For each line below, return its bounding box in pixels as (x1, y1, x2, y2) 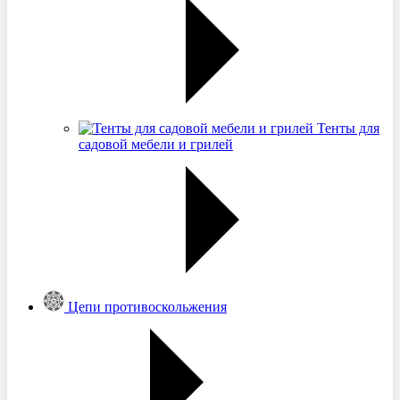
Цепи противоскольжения (68, 299, 227, 314)
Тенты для (317, 121, 379, 136)
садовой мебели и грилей (79, 137, 233, 152)
